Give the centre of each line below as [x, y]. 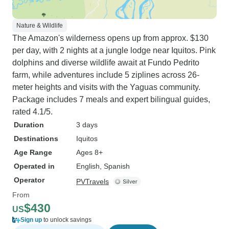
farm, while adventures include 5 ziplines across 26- [106, 75]
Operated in [34, 166]
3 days [87, 125]
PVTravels [93, 181]
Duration [29, 125]
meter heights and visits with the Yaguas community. [106, 87]
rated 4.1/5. [32, 112]
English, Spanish [103, 166]
